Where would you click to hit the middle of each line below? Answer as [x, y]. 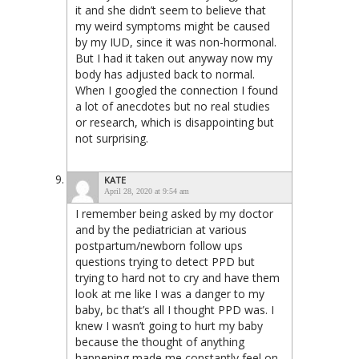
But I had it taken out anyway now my [174, 58]
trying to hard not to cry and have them [177, 278]
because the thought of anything [160, 342]
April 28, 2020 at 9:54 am [147, 192]
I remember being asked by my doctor [174, 214]
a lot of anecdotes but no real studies [173, 107]
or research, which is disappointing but [175, 123]
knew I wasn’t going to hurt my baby [169, 326]
